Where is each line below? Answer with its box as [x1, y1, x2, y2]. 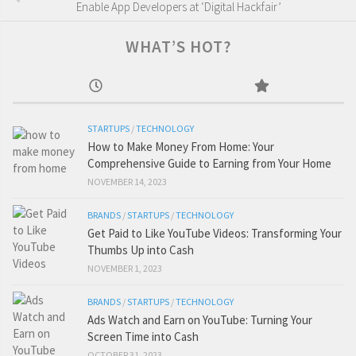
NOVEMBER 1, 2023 [87, 261, 162, 274]
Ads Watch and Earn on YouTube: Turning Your [87, 311, 312, 327]
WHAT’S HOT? [126, 35, 231, 57]
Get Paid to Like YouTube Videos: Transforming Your [87, 225, 342, 241]
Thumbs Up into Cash [87, 242, 194, 257]
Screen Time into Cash [87, 328, 199, 344]
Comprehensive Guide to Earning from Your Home [87, 155, 331, 171]
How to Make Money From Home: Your [87, 138, 274, 154]
